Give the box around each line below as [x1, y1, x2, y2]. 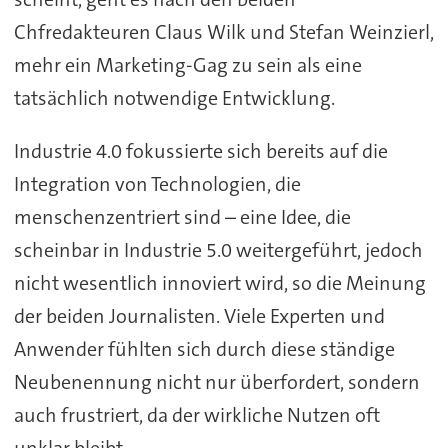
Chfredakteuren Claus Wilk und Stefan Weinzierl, [13, 19, 434, 46]
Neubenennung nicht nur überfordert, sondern [13, 368, 420, 395]
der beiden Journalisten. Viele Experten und [13, 302, 385, 329]
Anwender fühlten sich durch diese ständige [13, 335, 395, 362]
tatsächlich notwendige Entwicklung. [13, 85, 335, 112]
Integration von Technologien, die [13, 170, 301, 197]
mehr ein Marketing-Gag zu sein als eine [13, 52, 362, 79]
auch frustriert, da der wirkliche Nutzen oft [13, 401, 380, 428]
